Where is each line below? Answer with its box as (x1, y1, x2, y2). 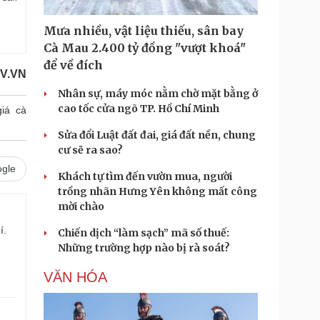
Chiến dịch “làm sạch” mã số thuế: (58, 226, 229, 239)
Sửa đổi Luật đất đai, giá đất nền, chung (58, 129, 256, 141)
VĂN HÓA (44, 269, 107, 285)
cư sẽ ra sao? (58, 144, 123, 156)
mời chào (58, 200, 104, 213)
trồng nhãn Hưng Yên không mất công (58, 185, 257, 198)
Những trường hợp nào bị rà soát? (58, 241, 230, 254)
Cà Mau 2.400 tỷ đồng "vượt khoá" (44, 41, 246, 55)
